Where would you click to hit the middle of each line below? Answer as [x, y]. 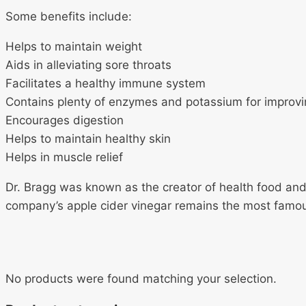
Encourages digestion [65, 121]
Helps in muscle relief [64, 157]
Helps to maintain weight [74, 47]
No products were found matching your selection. [141, 279]
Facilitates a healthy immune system [106, 84]
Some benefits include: [69, 17]
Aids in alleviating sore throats [88, 65]
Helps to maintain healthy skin [88, 139]
